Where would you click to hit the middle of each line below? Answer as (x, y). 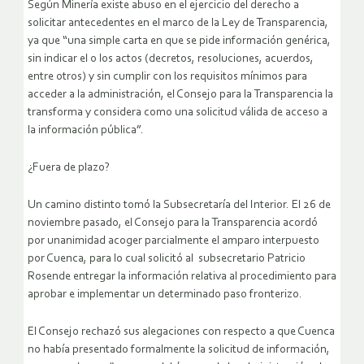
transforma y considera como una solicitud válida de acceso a (178, 113)
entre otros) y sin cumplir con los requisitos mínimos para (167, 77)
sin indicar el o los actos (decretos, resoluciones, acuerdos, (171, 59)
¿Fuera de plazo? (69, 168)
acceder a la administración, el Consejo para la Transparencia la (180, 95)
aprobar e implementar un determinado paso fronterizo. (165, 295)
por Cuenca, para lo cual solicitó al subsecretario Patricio (167, 259)
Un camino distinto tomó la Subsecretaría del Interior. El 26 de (179, 206)
